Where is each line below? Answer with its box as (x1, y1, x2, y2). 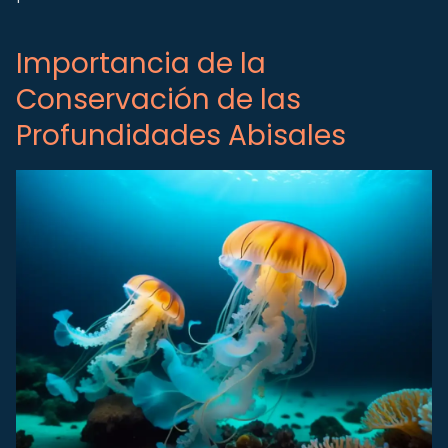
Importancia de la (16, 44, 266, 83)
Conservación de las (16, 80, 301, 119)
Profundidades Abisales (16, 116, 346, 155)
